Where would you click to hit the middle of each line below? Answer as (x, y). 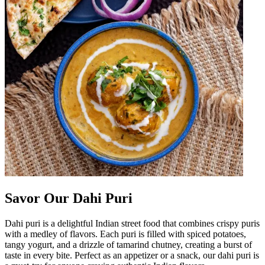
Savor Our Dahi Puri (69, 198)
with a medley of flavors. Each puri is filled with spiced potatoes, (125, 234)
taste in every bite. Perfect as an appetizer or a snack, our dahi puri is (132, 255)
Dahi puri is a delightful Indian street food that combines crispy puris (132, 223)
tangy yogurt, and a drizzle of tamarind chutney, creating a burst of (128, 244)
